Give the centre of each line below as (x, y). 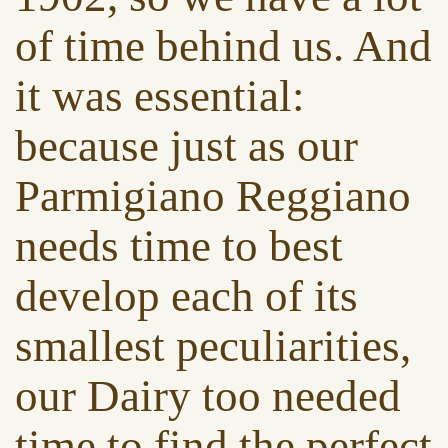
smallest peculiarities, (213, 346)
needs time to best (179, 246)
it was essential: (160, 96)
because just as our (186, 146)
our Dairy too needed (208, 396)
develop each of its (186, 296)
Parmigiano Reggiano (213, 196)
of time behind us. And (223, 46)
